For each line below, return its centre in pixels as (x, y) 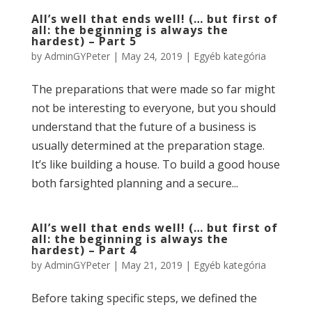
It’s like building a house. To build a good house (155, 164)
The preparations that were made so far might (153, 89)
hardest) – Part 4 (84, 250)
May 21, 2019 (151, 265)
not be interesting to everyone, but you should (153, 108)
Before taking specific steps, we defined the (144, 298)
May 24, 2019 (151, 56)
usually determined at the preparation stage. (148, 146)
